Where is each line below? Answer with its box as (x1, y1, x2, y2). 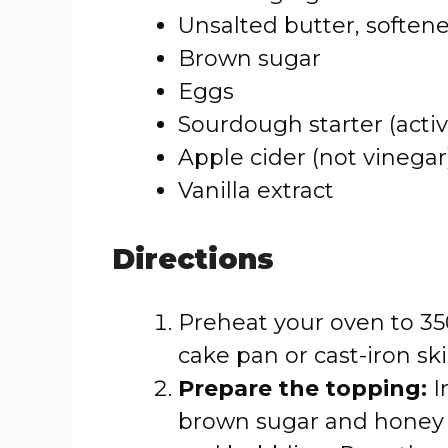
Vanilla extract (178, 177, 334, 204)
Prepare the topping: (178, 375, 427, 402)
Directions (112, 242, 274, 276)
